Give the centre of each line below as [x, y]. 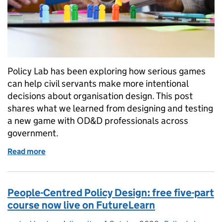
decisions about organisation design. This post [100, 96]
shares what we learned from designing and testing [110, 109]
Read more [27, 152]
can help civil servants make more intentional [98, 84]
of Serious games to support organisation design [130, 152]
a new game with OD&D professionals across [98, 121]
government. [33, 133]
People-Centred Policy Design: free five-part [111, 193]
